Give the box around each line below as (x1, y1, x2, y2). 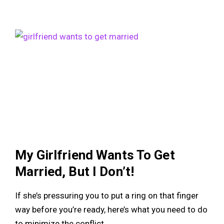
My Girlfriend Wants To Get (15, 147, 175, 162)
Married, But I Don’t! (15, 163, 134, 179)
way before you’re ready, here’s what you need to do (15, 204, 208, 214)
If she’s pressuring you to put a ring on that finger (15, 190, 199, 200)
